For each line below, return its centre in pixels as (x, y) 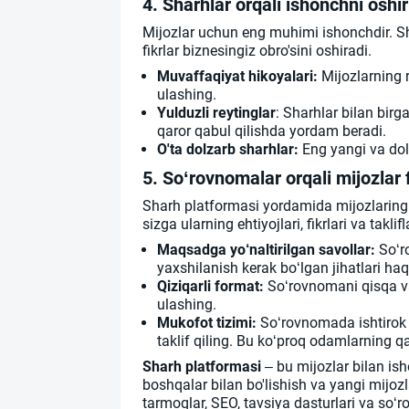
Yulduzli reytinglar (216, 113)
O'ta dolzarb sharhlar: (228, 150)
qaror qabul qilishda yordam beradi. (272, 131)
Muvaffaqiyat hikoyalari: (237, 77)
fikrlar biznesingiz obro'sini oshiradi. (257, 51)
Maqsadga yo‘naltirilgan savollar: (266, 250)
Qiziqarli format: (210, 287)
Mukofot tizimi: (207, 323)
